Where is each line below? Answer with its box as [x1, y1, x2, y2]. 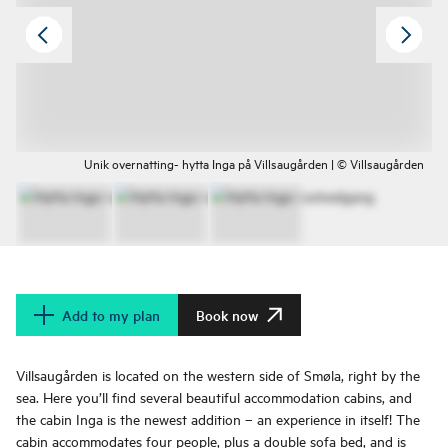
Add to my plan [62, 305, 160, 326]
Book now [196, 305, 258, 326]
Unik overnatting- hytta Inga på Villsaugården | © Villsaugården [84, 154, 424, 173]
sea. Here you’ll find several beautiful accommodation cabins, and [16, 387, 412, 407]
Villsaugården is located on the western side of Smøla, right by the [16, 365, 420, 385]
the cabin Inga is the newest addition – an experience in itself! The [16, 409, 420, 429]
